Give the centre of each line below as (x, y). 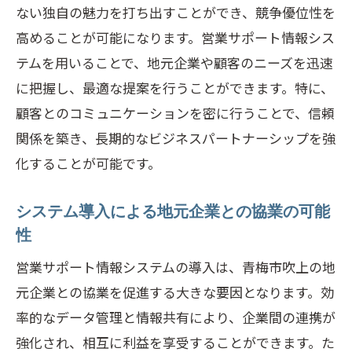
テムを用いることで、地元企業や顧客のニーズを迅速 (174, 62)
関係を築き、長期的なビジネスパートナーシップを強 (176, 138)
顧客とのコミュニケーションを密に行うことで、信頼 (175, 113)
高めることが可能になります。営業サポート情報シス (175, 37)
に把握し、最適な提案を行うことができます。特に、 (175, 88)
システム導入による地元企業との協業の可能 (173, 211)
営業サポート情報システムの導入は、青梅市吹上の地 (176, 267)
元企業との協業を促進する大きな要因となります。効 (175, 292)
